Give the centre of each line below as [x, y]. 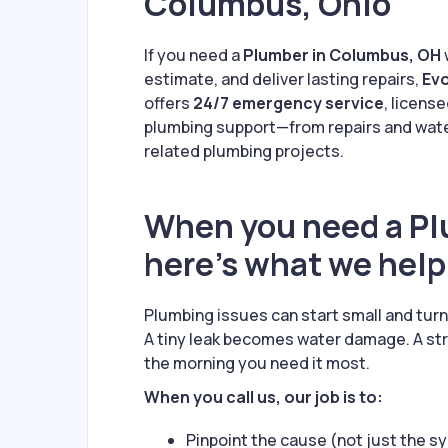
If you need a [193, 55]
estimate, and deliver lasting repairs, [283, 79]
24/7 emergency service [288, 103]
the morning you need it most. [257, 363]
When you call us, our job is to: [263, 397]
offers [168, 103]
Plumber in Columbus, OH [342, 55]
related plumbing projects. [244, 151]
